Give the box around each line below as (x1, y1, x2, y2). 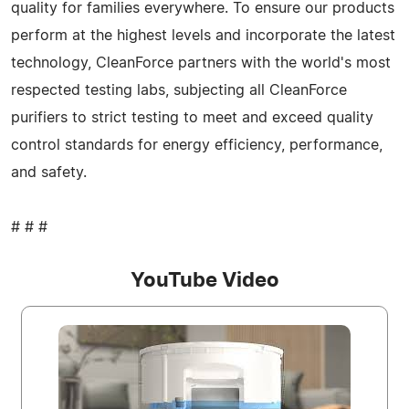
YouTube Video (130, 269, 279, 290)
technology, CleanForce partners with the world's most (11, 55, 391, 70)
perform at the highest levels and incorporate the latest (11, 27, 395, 43)
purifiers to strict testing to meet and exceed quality (11, 110, 373, 125)
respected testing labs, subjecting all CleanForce (11, 82, 347, 98)
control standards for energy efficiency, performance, (11, 137, 383, 152)
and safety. (11, 164, 87, 180)
